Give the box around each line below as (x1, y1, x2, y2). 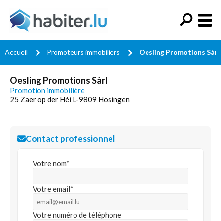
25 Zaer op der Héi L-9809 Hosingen (10, 95, 130, 104)
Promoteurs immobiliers (47, 48, 120, 56)
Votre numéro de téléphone (33, 210, 121, 219)
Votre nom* (33, 159, 70, 168)
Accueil (5, 48, 28, 56)
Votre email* (33, 184, 74, 193)
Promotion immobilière (10, 86, 85, 95)
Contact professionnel (26, 133, 115, 144)
